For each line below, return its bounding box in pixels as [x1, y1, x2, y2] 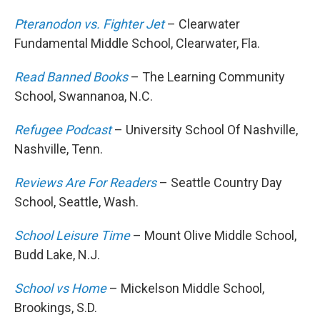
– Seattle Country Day [159, 175, 282, 191]
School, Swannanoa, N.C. [14, 89, 153, 104]
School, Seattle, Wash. [14, 194, 139, 210]
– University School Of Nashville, [111, 122, 298, 138]
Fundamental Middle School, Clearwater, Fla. [14, 36, 260, 51]
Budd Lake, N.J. [14, 247, 100, 263]
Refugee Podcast [14, 122, 111, 138]
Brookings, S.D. [14, 300, 97, 316]
